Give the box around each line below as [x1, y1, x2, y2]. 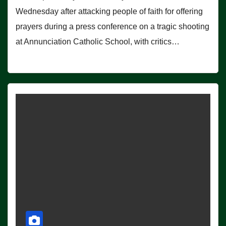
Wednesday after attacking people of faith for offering [16, 7, 203, 16]
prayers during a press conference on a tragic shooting [16, 22, 209, 31]
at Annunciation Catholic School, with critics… [16, 37, 180, 46]
